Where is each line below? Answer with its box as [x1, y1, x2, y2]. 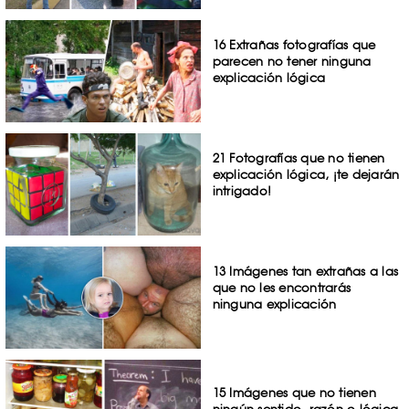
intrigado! [212, 184, 272, 199]
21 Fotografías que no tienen [212, 151, 385, 166]
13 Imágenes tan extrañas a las [212, 263, 399, 278]
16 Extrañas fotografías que [212, 37, 376, 53]
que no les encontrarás [212, 279, 351, 295]
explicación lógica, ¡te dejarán [212, 167, 400, 183]
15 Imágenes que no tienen [212, 384, 376, 400]
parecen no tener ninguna [212, 54, 372, 69]
